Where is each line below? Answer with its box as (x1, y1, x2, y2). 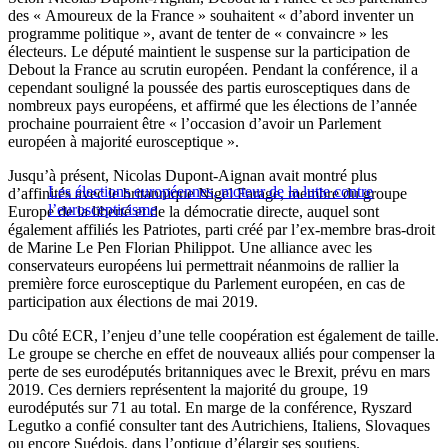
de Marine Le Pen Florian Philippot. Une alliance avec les (8, 239, 372, 257)
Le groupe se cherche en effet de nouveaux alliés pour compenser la (8, 345, 435, 363)
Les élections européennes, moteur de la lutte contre (48, 183, 373, 201)
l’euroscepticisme (48, 201, 157, 219)
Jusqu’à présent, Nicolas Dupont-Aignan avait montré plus (8, 167, 377, 185)
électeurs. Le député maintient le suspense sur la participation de (8, 43, 410, 61)
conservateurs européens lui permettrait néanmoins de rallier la (8, 257, 399, 275)
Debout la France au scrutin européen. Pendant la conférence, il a (8, 61, 418, 79)
